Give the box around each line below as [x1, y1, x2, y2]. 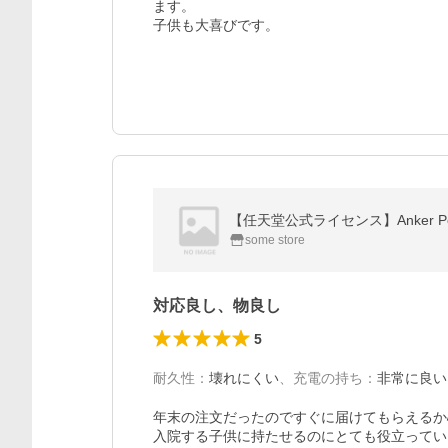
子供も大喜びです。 [153, 17, 279, 33]
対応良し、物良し [153, 297, 281, 314]
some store [245, 233, 305, 247]
